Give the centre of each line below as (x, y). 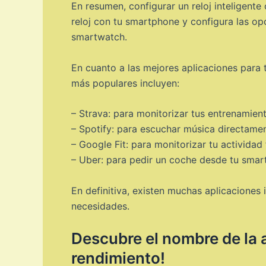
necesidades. (100, 206)
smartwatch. (99, 37)
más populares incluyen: (125, 83)
